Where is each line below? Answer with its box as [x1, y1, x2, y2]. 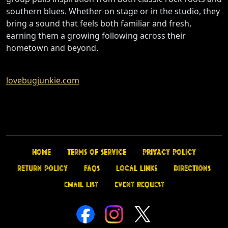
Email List [64, 180, 98, 189]
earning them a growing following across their [6, 30, 186, 41]
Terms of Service [67, 148, 126, 156]
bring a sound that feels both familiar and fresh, [6, 17, 191, 29]
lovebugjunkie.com [6, 74, 79, 86]
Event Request [114, 180, 164, 189]
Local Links [116, 164, 157, 173]
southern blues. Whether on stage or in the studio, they [6, 5, 220, 17]
